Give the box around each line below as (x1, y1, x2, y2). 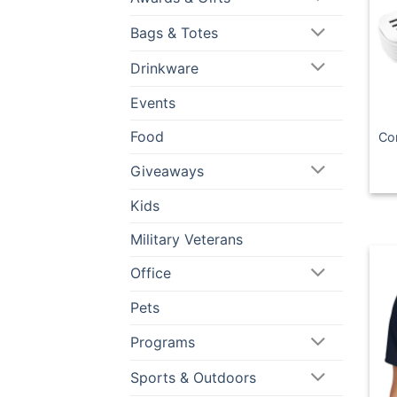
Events (130, 93, 175, 112)
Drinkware (130, 58, 198, 77)
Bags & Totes (130, 24, 218, 43)
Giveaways (130, 161, 204, 180)
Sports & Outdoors (130, 369, 256, 387)
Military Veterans (130, 230, 243, 248)
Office (130, 264, 171, 283)
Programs (130, 333, 195, 352)
